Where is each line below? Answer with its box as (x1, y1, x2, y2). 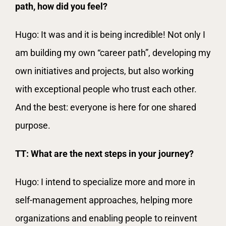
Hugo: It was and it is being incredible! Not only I (15, 29, 205, 40)
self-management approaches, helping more (15, 194, 193, 205)
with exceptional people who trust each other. (15, 83, 197, 94)
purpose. (15, 120, 50, 131)
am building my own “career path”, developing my (15, 47, 211, 58)
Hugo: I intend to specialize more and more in (15, 176, 195, 187)
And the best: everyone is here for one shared (15, 101, 196, 112)
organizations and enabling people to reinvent (15, 212, 197, 223)
